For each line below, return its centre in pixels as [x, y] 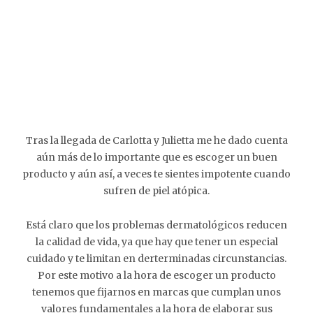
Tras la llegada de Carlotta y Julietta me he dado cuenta [156, 140]
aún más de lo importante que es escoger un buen [156, 157]
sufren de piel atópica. [156, 191]
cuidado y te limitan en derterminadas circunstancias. [156, 259]
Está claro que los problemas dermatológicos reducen [156, 225]
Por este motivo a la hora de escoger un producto [156, 275]
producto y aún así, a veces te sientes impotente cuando [156, 174]
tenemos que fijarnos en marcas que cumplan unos [156, 292]
